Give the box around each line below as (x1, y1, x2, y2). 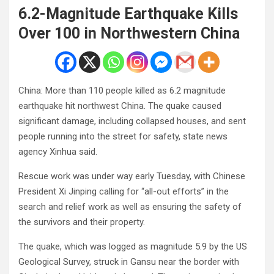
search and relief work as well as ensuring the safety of (18, 201, 242, 212)
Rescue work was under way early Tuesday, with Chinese (18, 170, 245, 182)
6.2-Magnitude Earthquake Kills (18, 4, 238, 23)
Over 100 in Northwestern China (18, 24, 240, 42)
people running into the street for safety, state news (18, 130, 228, 142)
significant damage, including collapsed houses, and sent (18, 115, 246, 127)
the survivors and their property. (18, 216, 145, 228)
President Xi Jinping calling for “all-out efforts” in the (18, 185, 229, 197)
